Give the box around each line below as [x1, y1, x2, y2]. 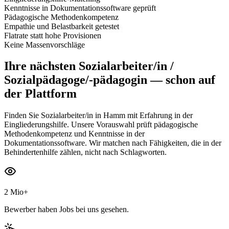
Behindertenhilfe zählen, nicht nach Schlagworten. [4, 148, 167, 157]
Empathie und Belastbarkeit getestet [4, 21, 119, 31]
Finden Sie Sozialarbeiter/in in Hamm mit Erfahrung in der [4, 111, 193, 120]
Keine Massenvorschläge [4, 40, 85, 49]
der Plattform [4, 87, 77, 101]
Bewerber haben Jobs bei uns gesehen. [4, 205, 129, 214]
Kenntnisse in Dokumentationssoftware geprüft [4, 3, 156, 12]
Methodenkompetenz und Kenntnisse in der [4, 129, 145, 139]
